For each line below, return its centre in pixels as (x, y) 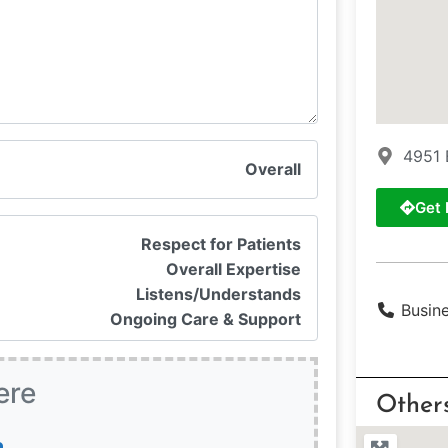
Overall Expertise (233, 268)
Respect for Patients (220, 243)
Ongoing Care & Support (205, 318)
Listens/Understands (218, 293)
